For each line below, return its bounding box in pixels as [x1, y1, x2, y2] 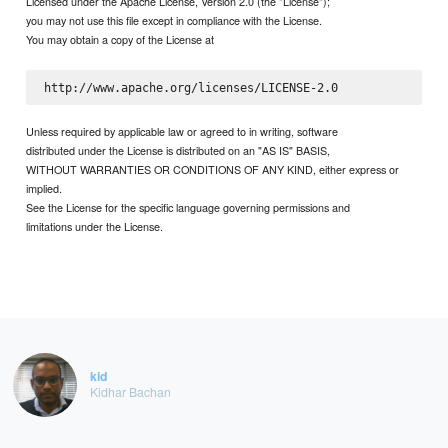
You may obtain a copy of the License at [26, 30, 215, 47]
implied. [26, 180, 63, 197]
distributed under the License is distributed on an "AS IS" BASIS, [26, 142, 331, 159]
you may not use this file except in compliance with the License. [26, 11, 323, 28]
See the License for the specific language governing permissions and [26, 199, 351, 216]
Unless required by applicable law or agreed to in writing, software [26, 123, 339, 140]
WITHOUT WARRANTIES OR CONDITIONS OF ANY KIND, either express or [26, 161, 400, 178]
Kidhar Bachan [89, 382, 171, 400]
